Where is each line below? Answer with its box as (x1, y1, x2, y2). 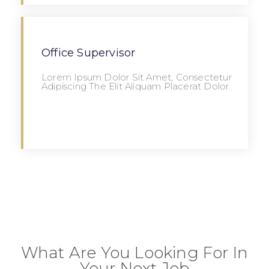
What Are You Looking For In (20, 243, 249, 263)
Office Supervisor (41, 46, 136, 59)
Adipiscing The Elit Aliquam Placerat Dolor (41, 80, 229, 92)
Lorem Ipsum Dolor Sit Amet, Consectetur (41, 71, 232, 83)
